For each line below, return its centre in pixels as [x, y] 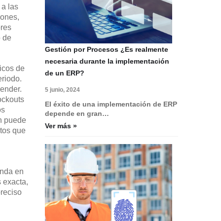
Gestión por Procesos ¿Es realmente [107, 49]
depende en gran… [77, 113]
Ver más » [61, 126]
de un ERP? [65, 73]
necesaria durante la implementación [107, 61]
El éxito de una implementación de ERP [111, 104]
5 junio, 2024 [62, 90]
